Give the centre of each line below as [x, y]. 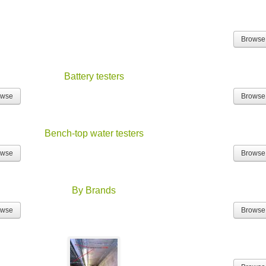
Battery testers [94, 77]
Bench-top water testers [94, 134]
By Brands [94, 191]
